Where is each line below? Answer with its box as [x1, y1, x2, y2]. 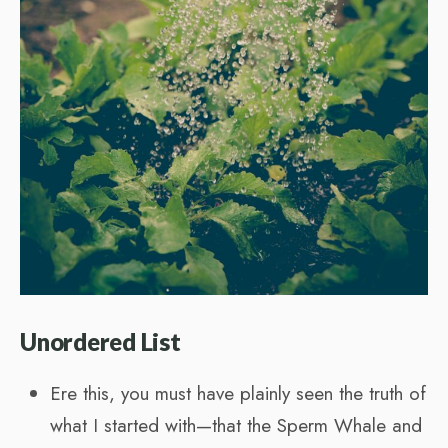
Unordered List [20, 326, 181, 356]
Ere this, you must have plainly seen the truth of [50, 379, 426, 407]
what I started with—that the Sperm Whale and [50, 411, 422, 439]
